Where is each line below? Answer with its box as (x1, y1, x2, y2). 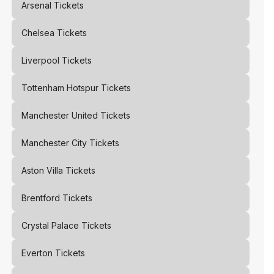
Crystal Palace (21, 220, 79, 231)
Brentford (21, 193, 60, 203)
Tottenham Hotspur (21, 83, 98, 93)
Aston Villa (21, 165, 63, 176)
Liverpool (21, 55, 59, 65)
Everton (21, 248, 53, 258)
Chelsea (21, 28, 54, 38)
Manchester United (21, 110, 98, 120)
